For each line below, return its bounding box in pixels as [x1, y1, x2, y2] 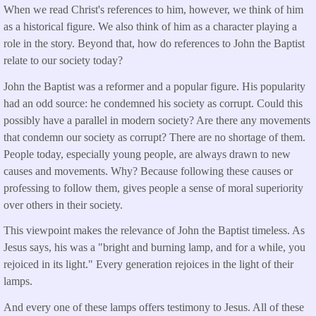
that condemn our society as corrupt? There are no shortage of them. [4, 130, 305, 143]
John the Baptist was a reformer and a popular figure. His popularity [4, 80, 305, 92]
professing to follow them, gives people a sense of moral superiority [4, 181, 303, 194]
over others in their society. [4, 198, 123, 211]
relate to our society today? [4, 54, 123, 66]
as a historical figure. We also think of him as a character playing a [4, 20, 297, 32]
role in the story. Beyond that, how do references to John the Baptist [4, 37, 305, 49]
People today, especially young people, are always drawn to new [4, 147, 291, 160]
